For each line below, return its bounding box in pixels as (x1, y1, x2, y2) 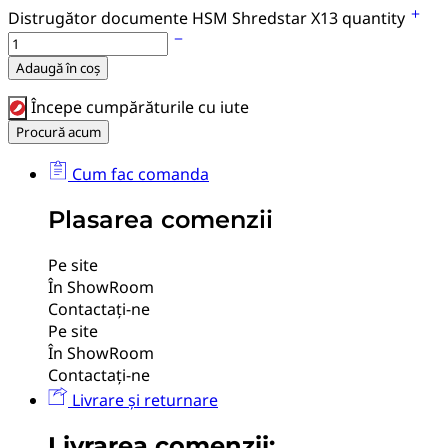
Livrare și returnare (68, 388, 218, 411)
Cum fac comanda (68, 162, 209, 185)
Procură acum (16, 122, 101, 141)
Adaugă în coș (16, 58, 100, 77)
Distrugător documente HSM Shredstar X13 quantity (8, 6, 409, 29)
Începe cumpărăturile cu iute (27, 95, 249, 118)
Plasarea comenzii (48, 204, 273, 234)
